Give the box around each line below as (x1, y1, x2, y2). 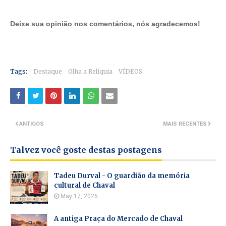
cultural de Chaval (54, 181, 115, 190)
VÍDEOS (119, 68, 142, 75)
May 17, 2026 (61, 193, 98, 200)
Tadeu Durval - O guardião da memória (54, 172, 190, 180)
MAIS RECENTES (163, 121, 207, 127)
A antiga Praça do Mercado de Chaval (54, 214, 183, 223)
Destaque (33, 68, 62, 75)
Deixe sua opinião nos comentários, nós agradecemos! (10, 20, 200, 28)
